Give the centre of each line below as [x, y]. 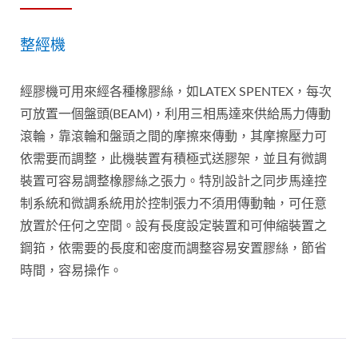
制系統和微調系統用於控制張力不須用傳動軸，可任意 [173, 204]
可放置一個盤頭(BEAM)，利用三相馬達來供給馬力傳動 [175, 115]
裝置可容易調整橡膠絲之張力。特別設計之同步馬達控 [173, 182]
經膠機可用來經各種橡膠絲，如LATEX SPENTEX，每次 [176, 92]
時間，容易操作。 [71, 271]
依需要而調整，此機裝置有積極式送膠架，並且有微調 [173, 159]
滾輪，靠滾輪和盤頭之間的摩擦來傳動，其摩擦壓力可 [173, 137]
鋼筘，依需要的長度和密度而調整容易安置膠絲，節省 [173, 249]
